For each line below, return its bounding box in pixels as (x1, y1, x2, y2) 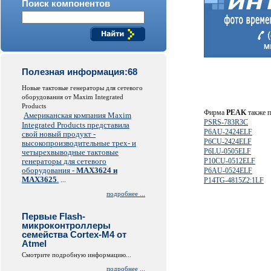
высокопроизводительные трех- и (22, 139, 136, 148)
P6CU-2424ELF (204, 137, 252, 146)
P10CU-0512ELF (204, 157, 255, 165)
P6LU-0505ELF (204, 147, 251, 155)
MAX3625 (22, 175, 57, 184)
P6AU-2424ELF (204, 128, 252, 136)
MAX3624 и (76, 166, 117, 175)
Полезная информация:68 (22, 67, 137, 77)
